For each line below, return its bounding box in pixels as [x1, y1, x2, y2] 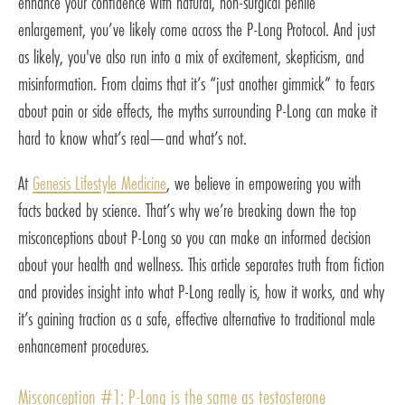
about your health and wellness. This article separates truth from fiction [18, 250, 384, 278]
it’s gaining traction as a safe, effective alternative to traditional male [18, 305, 375, 332]
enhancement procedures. [18, 332, 149, 359]
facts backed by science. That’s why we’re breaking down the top [18, 196, 356, 223]
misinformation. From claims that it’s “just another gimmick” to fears [18, 70, 374, 97]
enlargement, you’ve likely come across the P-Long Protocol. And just [18, 15, 375, 42]
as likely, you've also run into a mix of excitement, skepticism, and [18, 42, 364, 70]
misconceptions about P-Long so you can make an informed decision [18, 223, 371, 250]
